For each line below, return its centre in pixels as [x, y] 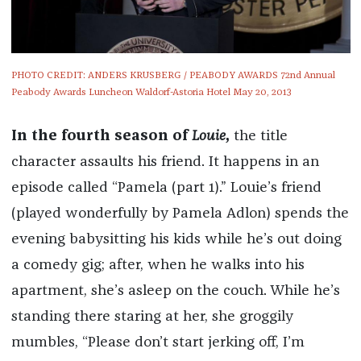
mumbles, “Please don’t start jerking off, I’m [158, 343]
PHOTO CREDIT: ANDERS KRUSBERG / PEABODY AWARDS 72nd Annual [173, 76]
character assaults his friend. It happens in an [165, 162]
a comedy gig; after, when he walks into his [158, 266]
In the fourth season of [101, 137]
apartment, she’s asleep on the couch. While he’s [175, 291]
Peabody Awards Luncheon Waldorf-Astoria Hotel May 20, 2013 [151, 93]
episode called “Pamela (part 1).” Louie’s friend [166, 188]
